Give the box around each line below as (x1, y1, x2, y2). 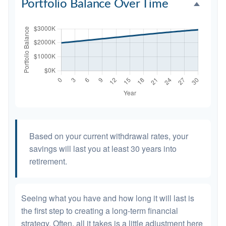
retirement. (29, 155, 67, 167)
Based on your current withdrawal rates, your (29, 130, 188, 142)
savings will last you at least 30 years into (29, 142, 177, 154)
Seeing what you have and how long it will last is (21, 192, 194, 204)
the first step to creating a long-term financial (21, 204, 178, 216)
